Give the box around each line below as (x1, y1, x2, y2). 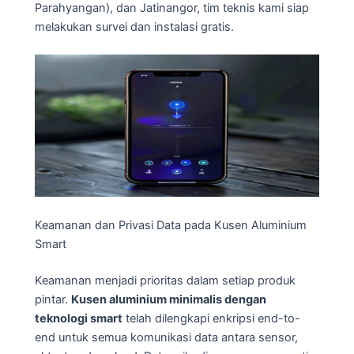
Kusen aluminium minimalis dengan (71, 292, 266, 307)
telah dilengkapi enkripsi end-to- (122, 311, 300, 326)
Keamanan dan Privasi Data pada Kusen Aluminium (35, 217, 307, 232)
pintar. (35, 292, 71, 307)
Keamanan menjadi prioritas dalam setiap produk (35, 273, 296, 288)
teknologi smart (35, 311, 122, 326)
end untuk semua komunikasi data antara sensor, (35, 330, 298, 345)
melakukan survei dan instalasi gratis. (35, 20, 234, 35)
